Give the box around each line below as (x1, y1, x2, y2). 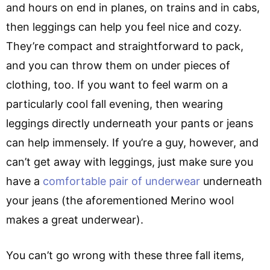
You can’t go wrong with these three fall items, (6, 248, 244, 262)
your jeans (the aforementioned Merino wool (6, 193, 234, 207)
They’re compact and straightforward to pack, (6, 39, 243, 52)
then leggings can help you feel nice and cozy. (6, 20, 242, 33)
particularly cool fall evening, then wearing (6, 97, 223, 110)
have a (6, 174, 43, 187)
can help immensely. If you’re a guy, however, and (6, 136, 259, 149)
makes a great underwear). (6, 213, 143, 226)
